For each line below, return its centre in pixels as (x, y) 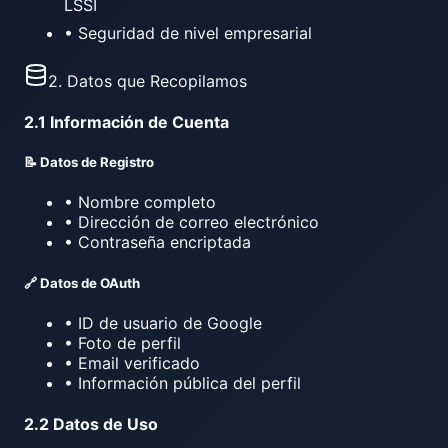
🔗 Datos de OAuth (82, 282)
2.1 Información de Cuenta (126, 122)
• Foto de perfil (122, 342)
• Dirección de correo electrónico (191, 222)
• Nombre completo (140, 202)
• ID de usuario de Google (163, 322)
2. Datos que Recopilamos (147, 80)
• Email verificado (132, 362)
